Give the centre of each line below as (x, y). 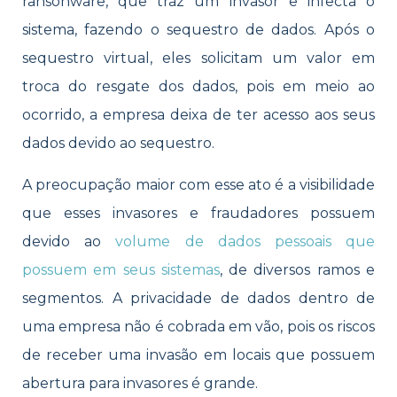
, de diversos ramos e (297, 269)
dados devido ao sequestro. (118, 144)
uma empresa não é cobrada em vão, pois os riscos (198, 326)
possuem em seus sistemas (121, 269)
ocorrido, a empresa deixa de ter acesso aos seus (198, 115)
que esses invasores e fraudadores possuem (198, 213)
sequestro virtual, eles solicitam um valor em (198, 58)
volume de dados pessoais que (245, 241)
